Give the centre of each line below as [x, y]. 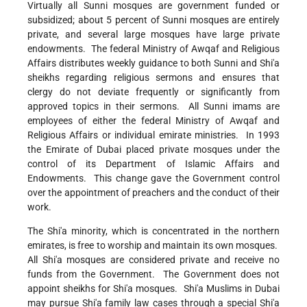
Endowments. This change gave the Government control [153, 179]
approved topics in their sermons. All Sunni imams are [153, 107]
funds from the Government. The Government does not [153, 274]
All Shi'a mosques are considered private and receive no [153, 260]
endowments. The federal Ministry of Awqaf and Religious [153, 49]
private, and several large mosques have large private [153, 35]
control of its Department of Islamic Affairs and [153, 164]
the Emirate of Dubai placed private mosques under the [153, 150]
